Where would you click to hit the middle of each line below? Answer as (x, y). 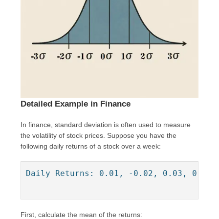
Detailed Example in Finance (76, 104)
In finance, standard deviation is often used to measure (106, 124)
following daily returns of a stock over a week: (91, 146)
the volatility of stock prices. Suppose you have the (99, 135)
